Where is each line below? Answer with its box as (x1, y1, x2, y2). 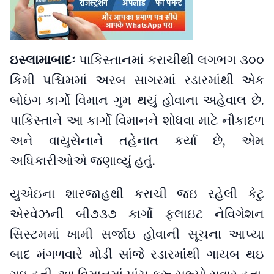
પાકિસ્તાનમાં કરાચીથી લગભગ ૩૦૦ (75, 52, 264, 68)
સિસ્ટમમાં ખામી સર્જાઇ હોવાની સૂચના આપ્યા (10, 226, 264, 242)
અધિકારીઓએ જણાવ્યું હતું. (10, 153, 155, 169)
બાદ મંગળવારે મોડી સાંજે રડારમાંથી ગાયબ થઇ (10, 246, 264, 262)
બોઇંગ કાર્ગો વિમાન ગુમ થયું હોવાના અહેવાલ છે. (10, 92, 264, 109)
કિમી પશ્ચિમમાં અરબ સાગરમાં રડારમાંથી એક (10, 72, 264, 89)
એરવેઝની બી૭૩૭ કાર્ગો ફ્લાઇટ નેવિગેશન (10, 206, 264, 222)
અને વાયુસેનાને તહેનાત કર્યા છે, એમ (10, 133, 264, 149)
